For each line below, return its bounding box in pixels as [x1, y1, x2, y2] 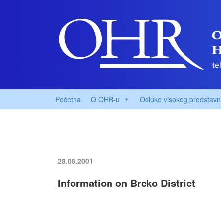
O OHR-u [91, 94, 120, 104]
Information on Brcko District [58, 176, 195, 190]
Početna [55, 94, 81, 104]
